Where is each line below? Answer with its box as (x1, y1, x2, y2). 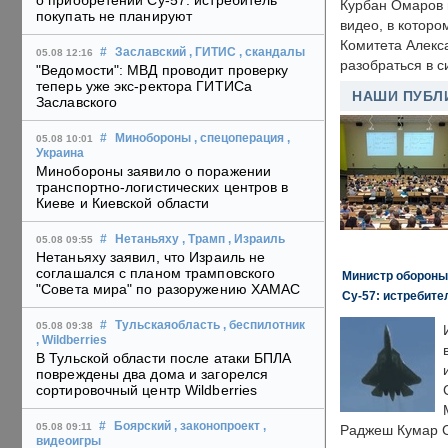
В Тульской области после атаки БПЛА (36, 350, 292, 367)
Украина (36, 147, 84, 160)
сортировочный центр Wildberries (36, 382, 258, 399)
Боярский (114, 420, 171, 433)
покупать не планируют (36, 8, 193, 25)
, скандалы (239, 46, 305, 59)
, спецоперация (194, 132, 284, 145)
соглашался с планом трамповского (36, 265, 276, 282)
